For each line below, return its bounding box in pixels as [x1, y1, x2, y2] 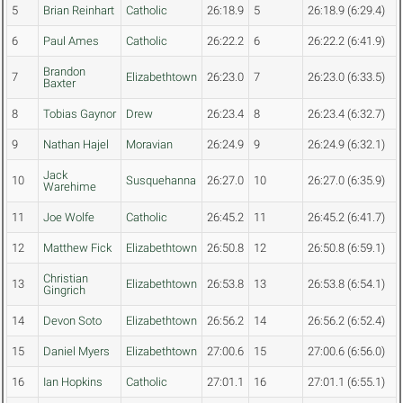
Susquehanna [126, 174, 196, 188]
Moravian [126, 138, 173, 152]
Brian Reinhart [43, 4, 114, 18]
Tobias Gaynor [43, 107, 116, 121]
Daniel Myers [43, 345, 110, 359]
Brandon [43, 65, 85, 79]
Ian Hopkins [43, 375, 103, 390]
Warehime [43, 180, 96, 194]
